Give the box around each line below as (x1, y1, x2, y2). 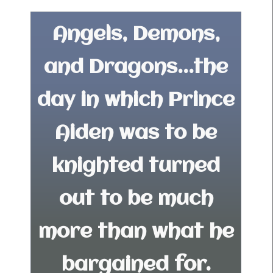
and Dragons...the (44, 57, 228, 78)
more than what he (38, 222, 234, 243)
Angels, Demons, (52, 24, 220, 45)
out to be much (58, 189, 213, 210)
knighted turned (52, 156, 220, 177)
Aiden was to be (55, 123, 217, 144)
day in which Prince (37, 90, 235, 111)
